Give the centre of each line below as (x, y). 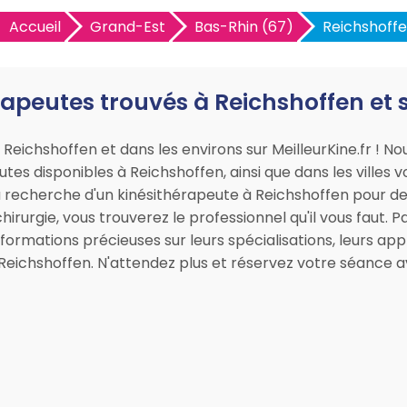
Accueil (35, 27)
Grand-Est (128, 27)
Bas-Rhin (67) (244, 27)
